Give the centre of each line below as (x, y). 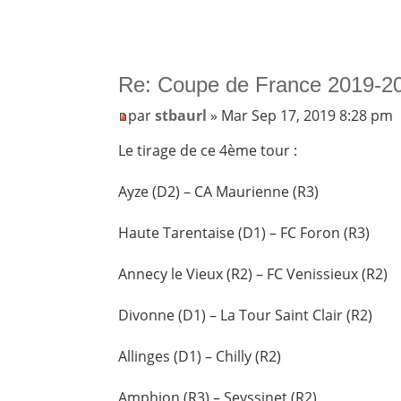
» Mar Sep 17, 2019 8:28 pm (300, 115)
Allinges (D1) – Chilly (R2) (200, 356)
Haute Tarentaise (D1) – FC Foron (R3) (244, 232)
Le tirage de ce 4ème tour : (208, 150)
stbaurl (181, 115)
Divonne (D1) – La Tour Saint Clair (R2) (246, 315)
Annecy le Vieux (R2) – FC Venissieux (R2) (253, 273)
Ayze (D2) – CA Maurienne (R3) (219, 191)
